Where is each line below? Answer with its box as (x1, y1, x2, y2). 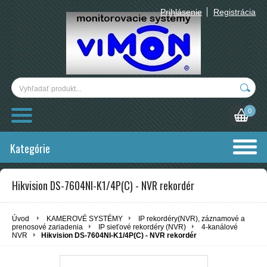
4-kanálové (201, 223, 238, 231)
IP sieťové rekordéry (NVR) (98, 223, 186, 231)
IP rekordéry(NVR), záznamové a (138, 215, 245, 223)
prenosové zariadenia (12, 223, 83, 231)
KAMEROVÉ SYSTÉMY (46, 215, 123, 223)
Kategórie (10, 141, 50, 156)
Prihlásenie (160, 7, 202, 17)
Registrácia (213, 7, 256, 17)
